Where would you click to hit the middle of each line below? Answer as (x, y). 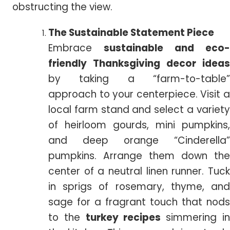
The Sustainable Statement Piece (131, 33)
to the (67, 217)
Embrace (76, 48)
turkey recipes (126, 217)
